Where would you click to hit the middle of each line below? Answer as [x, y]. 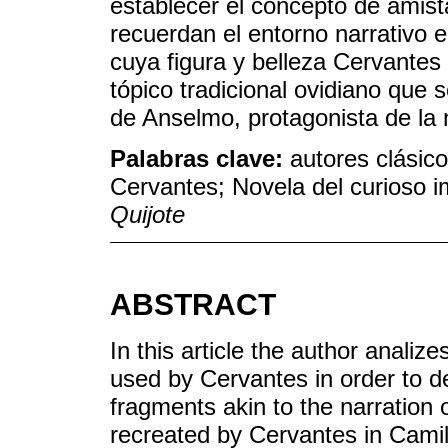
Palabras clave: [200, 158]
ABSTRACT [193, 304]
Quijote [147, 214]
